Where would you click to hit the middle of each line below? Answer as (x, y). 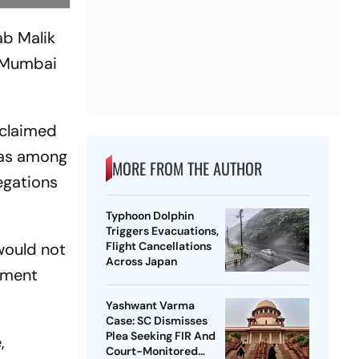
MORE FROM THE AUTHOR (187, 169)
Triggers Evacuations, (162, 231)
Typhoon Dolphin (149, 216)
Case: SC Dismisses (156, 321)
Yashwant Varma (150, 306)
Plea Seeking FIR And (160, 336)
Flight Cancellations (158, 246)
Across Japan (141, 262)
